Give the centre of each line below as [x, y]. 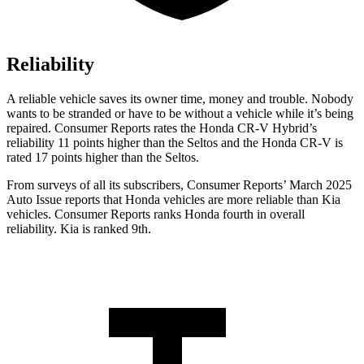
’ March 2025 [317, 185]
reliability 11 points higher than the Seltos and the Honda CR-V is [175, 143]
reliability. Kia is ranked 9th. [79, 229]
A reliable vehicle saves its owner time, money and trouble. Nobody [180, 99]
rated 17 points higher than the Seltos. [103, 158]
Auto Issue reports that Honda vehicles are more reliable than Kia [173, 200]
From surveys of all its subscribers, [97, 185]
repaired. [30, 128]
